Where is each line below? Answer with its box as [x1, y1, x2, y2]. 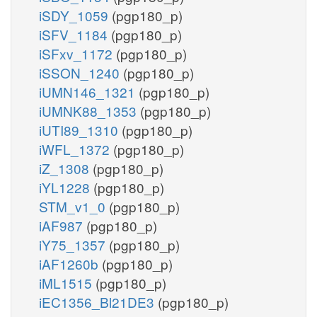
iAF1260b [39, 253, 102, 273]
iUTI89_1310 [39, 120, 122, 139]
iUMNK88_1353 [39, 100, 140, 120]
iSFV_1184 [39, 24, 111, 44]
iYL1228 [39, 177, 93, 197]
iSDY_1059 [39, 5, 112, 25]
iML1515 [39, 272, 96, 292]
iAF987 [39, 215, 86, 235]
